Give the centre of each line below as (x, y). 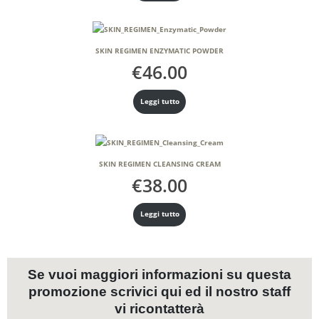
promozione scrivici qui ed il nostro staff (159, 292)
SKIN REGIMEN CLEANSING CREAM (159, 164)
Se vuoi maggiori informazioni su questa (159, 275)
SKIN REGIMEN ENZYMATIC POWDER (159, 51)
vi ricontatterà (159, 309)
